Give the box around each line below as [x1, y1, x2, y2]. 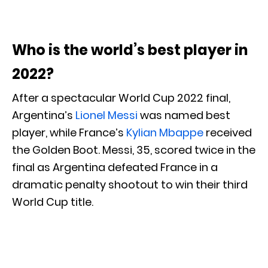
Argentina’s [12, 108, 75, 123]
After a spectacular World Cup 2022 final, [12, 90, 230, 106]
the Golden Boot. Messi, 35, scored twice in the [12, 142, 255, 158]
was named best [138, 108, 230, 123]
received [203, 125, 252, 141]
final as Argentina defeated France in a [12, 160, 218, 175]
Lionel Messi [75, 108, 138, 123]
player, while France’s [12, 125, 126, 141]
